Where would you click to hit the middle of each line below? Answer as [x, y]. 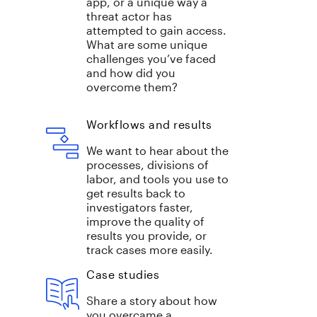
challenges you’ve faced [151, 59]
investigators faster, [140, 207]
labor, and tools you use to [157, 179]
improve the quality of [145, 221]
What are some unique [147, 45]
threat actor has [129, 16]
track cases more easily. [150, 250]
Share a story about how [152, 301]
